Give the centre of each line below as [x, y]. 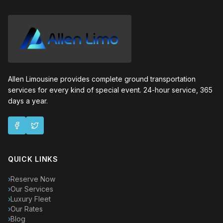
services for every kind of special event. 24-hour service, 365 [110, 90]
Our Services [32, 189]
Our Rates [27, 209]
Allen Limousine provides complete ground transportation [102, 79]
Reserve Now [33, 179]
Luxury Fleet [31, 199]
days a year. [28, 101]
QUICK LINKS [33, 159]
